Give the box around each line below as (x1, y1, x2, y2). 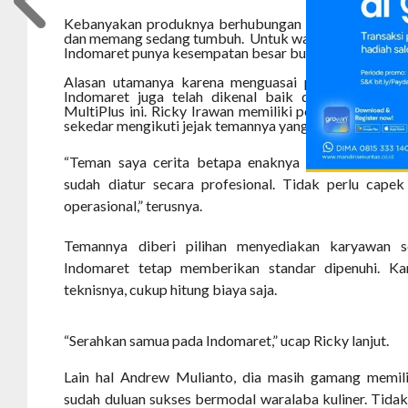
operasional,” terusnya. (64, 197, 203, 215)
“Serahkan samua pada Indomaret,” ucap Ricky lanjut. (64, 331, 390, 350)
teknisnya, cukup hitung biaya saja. (64, 280, 278, 299)
